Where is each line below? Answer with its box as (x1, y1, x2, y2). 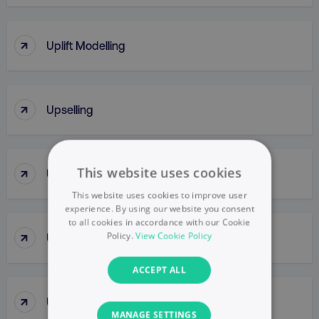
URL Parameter (46, 230, 125, 244)
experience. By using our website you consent (64, 202, 255, 215)
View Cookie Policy (135, 229, 212, 242)
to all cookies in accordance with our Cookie (68, 216, 251, 229)
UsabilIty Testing (46, 294, 130, 308)
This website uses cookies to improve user (71, 189, 248, 202)
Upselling (46, 102, 93, 116)
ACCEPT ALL (132, 263, 187, 276)
